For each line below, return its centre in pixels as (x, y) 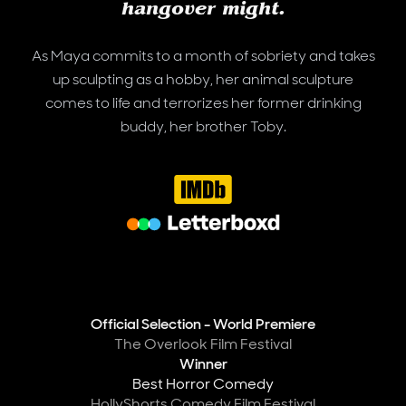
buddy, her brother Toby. (203, 126)
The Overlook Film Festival (203, 344)
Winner (203, 364)
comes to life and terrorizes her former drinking (203, 102)
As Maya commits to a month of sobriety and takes (203, 55)
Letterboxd (241, 251)
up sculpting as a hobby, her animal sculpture (203, 79)
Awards (53, 324)
